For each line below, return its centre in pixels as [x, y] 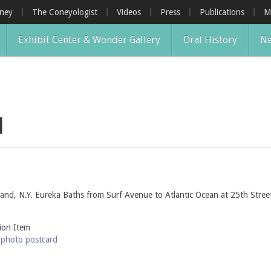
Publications [222, 12]
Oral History [210, 40]
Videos [129, 12]
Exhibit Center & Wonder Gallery [89, 40]
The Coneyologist [65, 12]
